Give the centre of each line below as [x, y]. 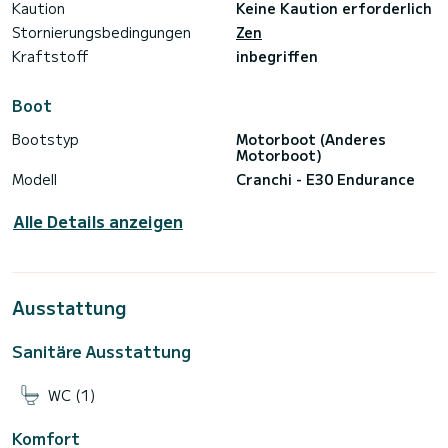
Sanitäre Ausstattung [101, 351]
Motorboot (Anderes [311, 139]
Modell [34, 179]
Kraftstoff [50, 56]
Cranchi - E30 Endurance [325, 179]
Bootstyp [45, 139]
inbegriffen [277, 56]
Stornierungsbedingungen [101, 32]
